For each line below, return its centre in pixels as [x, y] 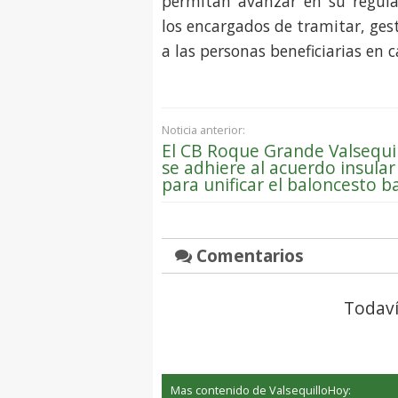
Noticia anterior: [203, 130]
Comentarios [248, 256]
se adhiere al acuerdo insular [279, 168]
